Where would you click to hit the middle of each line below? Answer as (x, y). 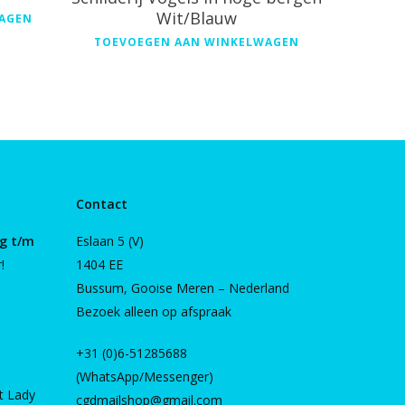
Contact (102, 204)
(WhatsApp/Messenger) (145, 377)
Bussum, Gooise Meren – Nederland (183, 288)
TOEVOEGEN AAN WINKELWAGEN (196, 42)
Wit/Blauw (196, 18)
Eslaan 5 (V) (110, 241)
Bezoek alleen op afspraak (154, 311)
